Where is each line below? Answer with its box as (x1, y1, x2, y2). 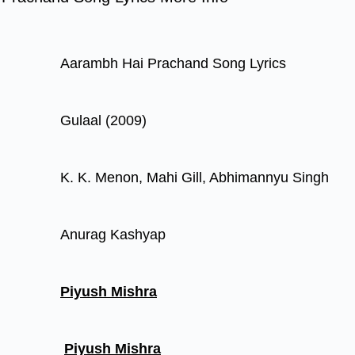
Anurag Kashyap (60, 227, 166, 242)
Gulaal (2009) (60, 113, 147, 128)
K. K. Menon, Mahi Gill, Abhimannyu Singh (60, 170, 329, 185)
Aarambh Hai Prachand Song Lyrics (60, 55, 286, 71)
